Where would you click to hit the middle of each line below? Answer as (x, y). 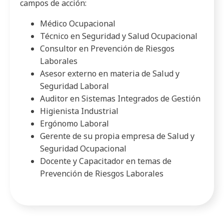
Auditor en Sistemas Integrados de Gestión (120, 98)
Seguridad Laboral (74, 86)
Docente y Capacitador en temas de (106, 161)
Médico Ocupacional (78, 23)
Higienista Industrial (79, 111)
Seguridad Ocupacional (83, 148)
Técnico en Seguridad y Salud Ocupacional (119, 36)
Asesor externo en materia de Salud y (110, 73)
